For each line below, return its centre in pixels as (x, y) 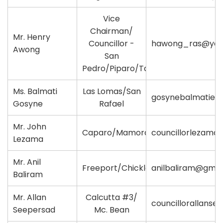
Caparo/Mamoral (117, 132)
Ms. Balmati (35, 91)
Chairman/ (111, 31)
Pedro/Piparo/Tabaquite (130, 68)
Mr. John (30, 126)
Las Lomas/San (111, 91)
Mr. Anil (27, 162)
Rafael (111, 104)
